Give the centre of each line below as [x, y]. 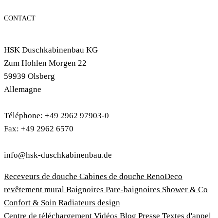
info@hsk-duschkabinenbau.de [58, 155]
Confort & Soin [31, 203]
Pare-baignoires [134, 190]
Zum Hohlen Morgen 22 [45, 63]
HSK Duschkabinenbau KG [51, 50]
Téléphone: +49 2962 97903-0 [56, 116]
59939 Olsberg [29, 76]
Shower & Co [185, 190]
